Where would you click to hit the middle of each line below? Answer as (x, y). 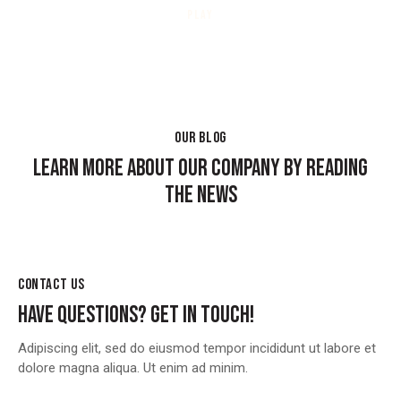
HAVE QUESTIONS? (84, 316)
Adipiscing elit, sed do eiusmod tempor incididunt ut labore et (197, 348)
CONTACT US (51, 285)
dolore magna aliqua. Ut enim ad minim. (133, 367)
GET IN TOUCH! (202, 316)
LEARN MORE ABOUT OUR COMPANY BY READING (200, 169)
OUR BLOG (200, 137)
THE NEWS (200, 196)
